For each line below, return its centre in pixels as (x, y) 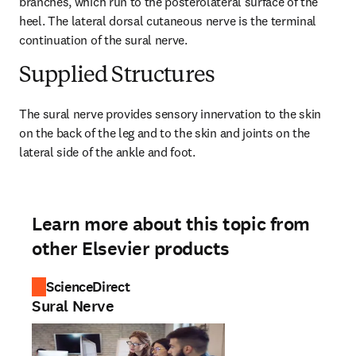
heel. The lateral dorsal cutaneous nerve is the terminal (168, 21)
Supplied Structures (117, 76)
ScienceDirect (88, 287)
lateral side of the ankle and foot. (107, 152)
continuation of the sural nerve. (103, 40)
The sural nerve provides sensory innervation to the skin (170, 114)
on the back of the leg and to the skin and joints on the (165, 133)
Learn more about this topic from (171, 224)
